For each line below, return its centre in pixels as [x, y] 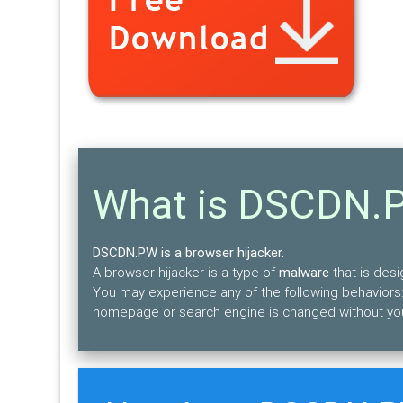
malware [304, 273]
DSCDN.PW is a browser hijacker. [189, 253]
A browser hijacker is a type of [186, 273]
